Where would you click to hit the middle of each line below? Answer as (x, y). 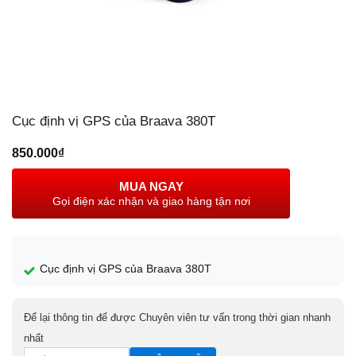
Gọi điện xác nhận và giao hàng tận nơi (151, 201)
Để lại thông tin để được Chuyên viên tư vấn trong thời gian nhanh (177, 317)
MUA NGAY (151, 186)
